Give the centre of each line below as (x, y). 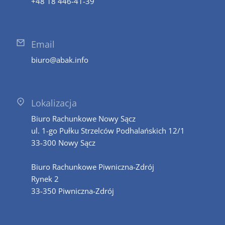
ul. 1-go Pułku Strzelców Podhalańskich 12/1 (108, 130)
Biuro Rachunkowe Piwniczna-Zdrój (93, 166)
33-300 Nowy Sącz (63, 142)
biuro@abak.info (60, 60)
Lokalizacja (54, 103)
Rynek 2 (45, 179)
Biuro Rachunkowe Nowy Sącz (83, 118)
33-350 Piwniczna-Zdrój (73, 191)
